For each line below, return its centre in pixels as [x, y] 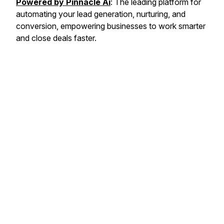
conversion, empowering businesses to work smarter [111, 26]
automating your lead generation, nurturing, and [101, 14]
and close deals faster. [56, 38]
